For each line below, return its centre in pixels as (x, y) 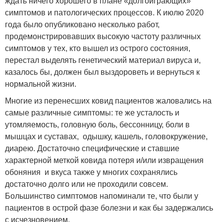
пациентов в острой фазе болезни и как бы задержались (109, 208)
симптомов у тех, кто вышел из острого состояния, (98, 49)
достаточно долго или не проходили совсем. (86, 184)
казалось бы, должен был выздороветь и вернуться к (102, 72)
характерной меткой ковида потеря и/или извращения (104, 161)
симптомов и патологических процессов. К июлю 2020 (104, 13)
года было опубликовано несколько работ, (82, 25)
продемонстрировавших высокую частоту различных (103, 37)
